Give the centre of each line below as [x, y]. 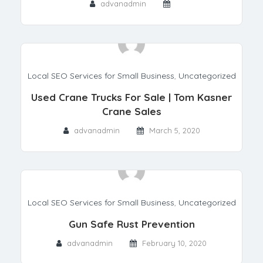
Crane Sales [131, 111]
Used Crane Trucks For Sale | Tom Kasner [131, 97]
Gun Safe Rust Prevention [131, 224]
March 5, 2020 [174, 130]
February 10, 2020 [174, 243]
